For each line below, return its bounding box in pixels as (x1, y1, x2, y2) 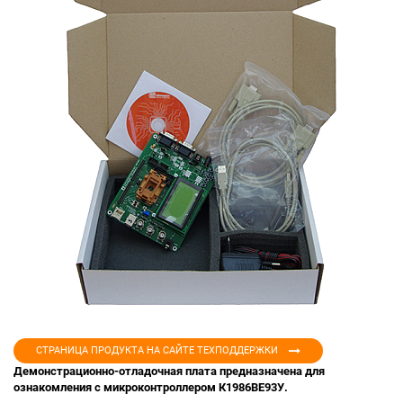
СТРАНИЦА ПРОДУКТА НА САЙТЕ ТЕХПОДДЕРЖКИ (36, 345, 278, 357)
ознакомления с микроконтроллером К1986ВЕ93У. (13, 381, 288, 395)
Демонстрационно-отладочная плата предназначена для (13, 364, 325, 379)
